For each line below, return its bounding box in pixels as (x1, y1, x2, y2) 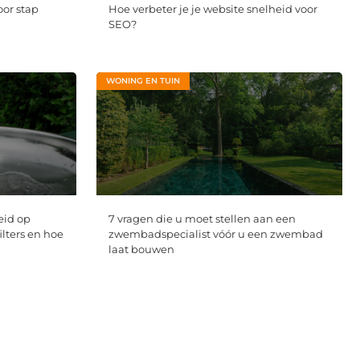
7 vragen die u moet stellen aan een (108, 212, 296, 226)
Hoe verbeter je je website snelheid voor (108, 2, 317, 15)
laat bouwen (108, 243, 174, 256)
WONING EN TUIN (105, 75, 180, 86)
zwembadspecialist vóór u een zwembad (108, 227, 323, 241)
